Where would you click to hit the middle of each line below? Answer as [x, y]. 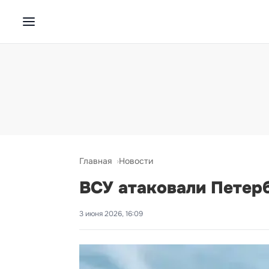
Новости [136, 161]
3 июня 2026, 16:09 [111, 214]
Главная [95, 161]
